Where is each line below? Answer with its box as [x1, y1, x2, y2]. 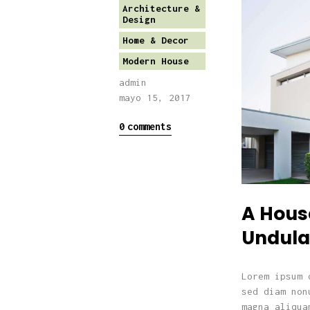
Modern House [122, 55, 189, 67]
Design [122, 14, 156, 26]
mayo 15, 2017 [119, 92, 191, 104]
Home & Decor [122, 35, 189, 46]
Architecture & [122, 3, 200, 15]
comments [127, 120, 172, 133]
